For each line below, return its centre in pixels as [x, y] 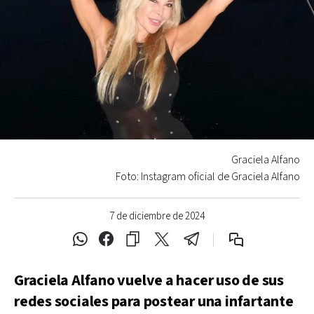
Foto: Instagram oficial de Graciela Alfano [208, 177]
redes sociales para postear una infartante [154, 301]
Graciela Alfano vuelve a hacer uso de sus [149, 280]
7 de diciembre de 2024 [157, 216]
